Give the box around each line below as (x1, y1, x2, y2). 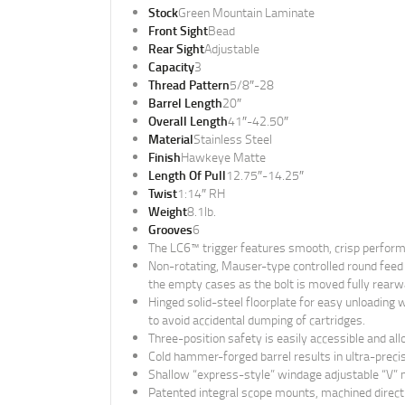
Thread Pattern (147, 75, 230, 93)
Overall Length (147, 111, 228, 129)
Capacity (147, 57, 194, 75)
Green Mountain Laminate (177, 3, 315, 21)
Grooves (147, 220, 193, 238)
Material (147, 129, 193, 147)
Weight (147, 202, 187, 220)
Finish (147, 147, 181, 165)
